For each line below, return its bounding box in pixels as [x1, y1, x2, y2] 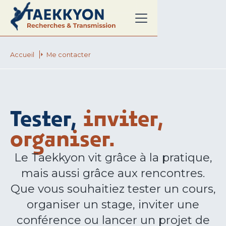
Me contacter [46, 50, 91, 59]
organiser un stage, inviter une [27, 197, 199, 211]
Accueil [10, 50, 34, 59]
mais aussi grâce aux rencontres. [21, 166, 205, 180]
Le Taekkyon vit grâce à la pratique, [14, 150, 212, 164]
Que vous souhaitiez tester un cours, [10, 182, 216, 196]
